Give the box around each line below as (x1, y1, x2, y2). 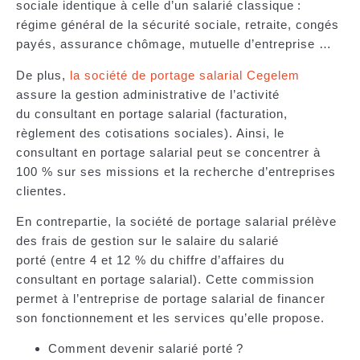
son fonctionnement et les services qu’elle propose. (16, 310, 333, 325)
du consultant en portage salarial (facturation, (16, 106, 288, 121)
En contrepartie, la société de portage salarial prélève (16, 214, 337, 228)
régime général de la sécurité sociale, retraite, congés (16, 18, 339, 32)
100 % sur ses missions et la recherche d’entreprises (16, 164, 336, 178)
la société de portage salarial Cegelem (70, 67, 300, 82)
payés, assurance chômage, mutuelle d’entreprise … (16, 37, 340, 51)
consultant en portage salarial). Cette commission (16, 272, 314, 286)
